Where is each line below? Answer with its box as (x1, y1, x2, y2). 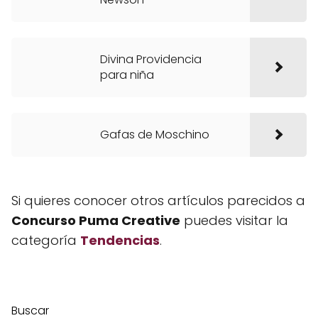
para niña (100, 67, 154, 83)
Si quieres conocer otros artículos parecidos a (11, 192, 305, 209)
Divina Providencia (100, 51, 202, 67)
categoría (11, 231, 80, 249)
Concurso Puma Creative (11, 212, 180, 229)
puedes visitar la (180, 212, 288, 229)
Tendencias (80, 231, 160, 249)
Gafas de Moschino (100, 126, 209, 143)
